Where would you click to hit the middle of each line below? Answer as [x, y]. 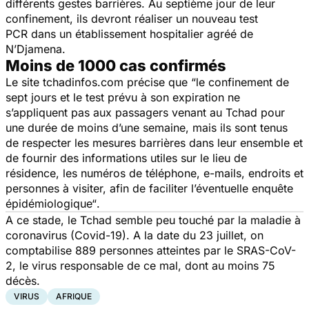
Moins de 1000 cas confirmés [116, 65]
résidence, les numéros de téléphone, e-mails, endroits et [154, 173]
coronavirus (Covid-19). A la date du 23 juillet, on [134, 235]
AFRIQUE [74, 296]
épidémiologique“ [51, 203]
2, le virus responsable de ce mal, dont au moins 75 [140, 265]
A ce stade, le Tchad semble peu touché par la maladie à [153, 220]
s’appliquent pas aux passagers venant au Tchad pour [145, 112]
